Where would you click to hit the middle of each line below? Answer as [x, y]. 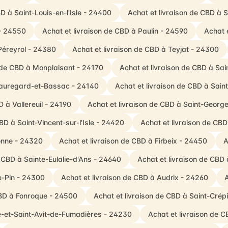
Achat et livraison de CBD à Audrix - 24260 [134, 177]
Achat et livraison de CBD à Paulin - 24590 [115, 31]
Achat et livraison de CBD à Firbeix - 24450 [133, 141]
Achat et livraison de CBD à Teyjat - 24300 [146, 49]
